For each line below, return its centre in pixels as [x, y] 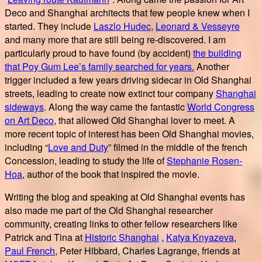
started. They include [49, 26]
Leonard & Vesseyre [198, 26]
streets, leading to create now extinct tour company [110, 93]
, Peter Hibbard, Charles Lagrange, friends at [147, 250]
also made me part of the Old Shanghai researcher [109, 210]
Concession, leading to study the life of [86, 160]
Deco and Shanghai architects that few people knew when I [127, 12]
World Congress [221, 106]
